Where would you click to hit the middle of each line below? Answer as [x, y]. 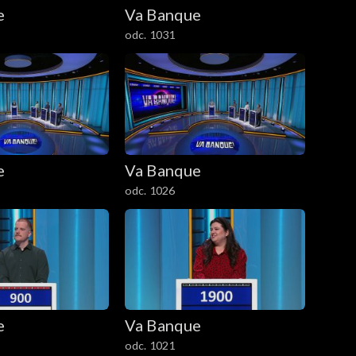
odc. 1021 [150, 346]
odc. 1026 [150, 190]
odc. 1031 [150, 34]
